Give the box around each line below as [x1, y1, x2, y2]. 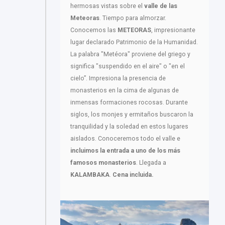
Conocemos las [70, 26, 118, 34]
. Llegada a [136, 159, 166, 166]
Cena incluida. [111, 171, 154, 178]
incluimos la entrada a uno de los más [70, 147, 180, 154]
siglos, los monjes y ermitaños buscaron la [70, 110, 193, 118]
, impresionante [151, 26, 195, 34]
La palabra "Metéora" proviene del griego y [70, 50, 190, 58]
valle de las [144, 2, 177, 10]
